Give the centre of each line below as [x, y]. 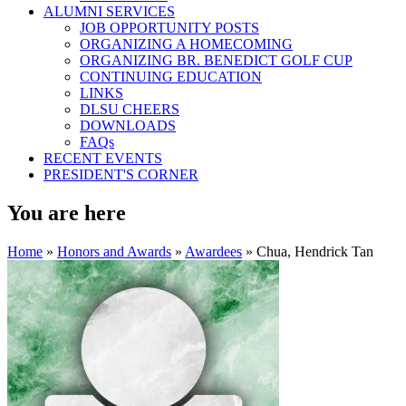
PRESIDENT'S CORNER [121, 174]
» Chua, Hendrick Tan [308, 251]
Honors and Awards [114, 251]
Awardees [213, 251]
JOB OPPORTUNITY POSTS [169, 28]
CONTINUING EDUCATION [171, 77]
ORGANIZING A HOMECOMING [186, 44]
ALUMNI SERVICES [109, 11]
